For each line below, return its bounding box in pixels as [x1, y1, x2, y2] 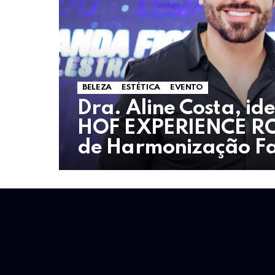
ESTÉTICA [121, 83, 160, 92]
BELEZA [82, 83, 112, 92]
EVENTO [169, 83, 203, 92]
